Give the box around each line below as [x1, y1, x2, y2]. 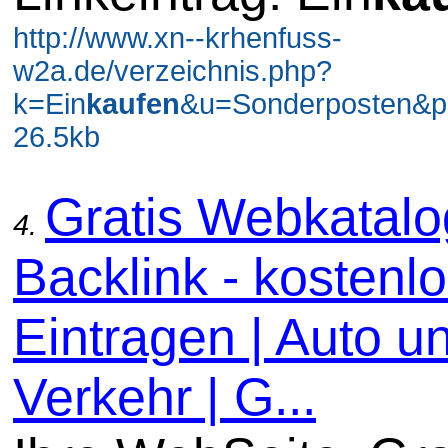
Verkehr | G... [13, 367, 316, 426]
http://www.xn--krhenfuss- [13, 21, 342, 54]
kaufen [86, 87, 180, 120]
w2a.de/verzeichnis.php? [13, 54, 332, 87]
